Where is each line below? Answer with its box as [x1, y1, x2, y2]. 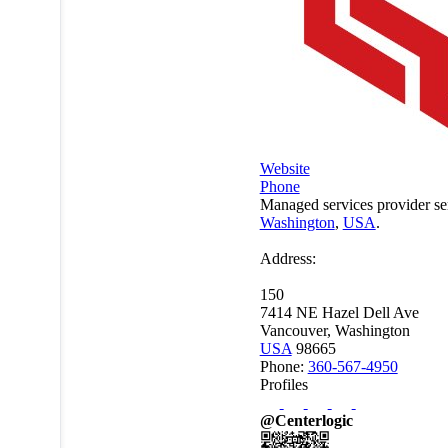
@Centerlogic [259, 411, 353, 429]
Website [259, 159, 310, 177]
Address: [259, 249, 316, 267]
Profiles [259, 375, 308, 393]
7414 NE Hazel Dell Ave [259, 303, 419, 321]
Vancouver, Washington [259, 321, 410, 339]
